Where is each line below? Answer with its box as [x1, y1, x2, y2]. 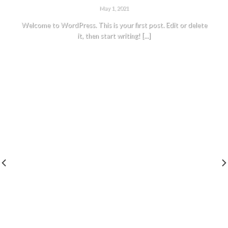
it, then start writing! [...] [77, 32, 151, 40]
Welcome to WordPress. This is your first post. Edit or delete [21, 21, 207, 30]
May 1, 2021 [99, 4, 129, 11]
